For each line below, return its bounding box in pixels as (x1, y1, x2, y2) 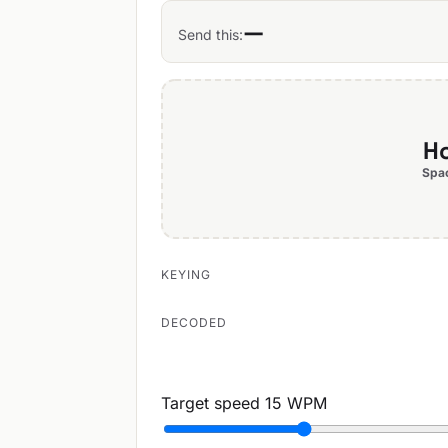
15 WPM (265, 392, 327, 413)
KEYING (161, 267, 211, 282)
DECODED (161, 315, 227, 330)
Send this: (178, 26, 243, 43)
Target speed (161, 392, 260, 413)
